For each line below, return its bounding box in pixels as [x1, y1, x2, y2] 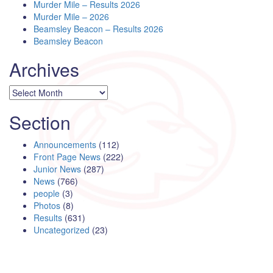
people [34, 186, 60, 199]
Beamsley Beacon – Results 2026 [34, 22, 163, 35]
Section [9, 108, 71, 135]
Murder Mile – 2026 [34, 10, 109, 23]
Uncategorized [34, 223, 90, 236]
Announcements [34, 138, 96, 151]
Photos [34, 199, 60, 211]
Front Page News [34, 150, 101, 163]
